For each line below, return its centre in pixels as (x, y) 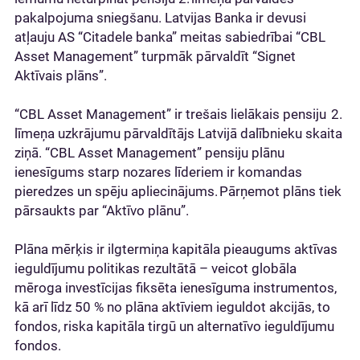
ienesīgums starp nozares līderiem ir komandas (158, 172)
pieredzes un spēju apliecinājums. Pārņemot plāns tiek (178, 191)
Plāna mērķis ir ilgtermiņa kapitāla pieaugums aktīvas (176, 249)
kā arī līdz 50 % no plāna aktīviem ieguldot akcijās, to (172, 307)
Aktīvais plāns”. (64, 76)
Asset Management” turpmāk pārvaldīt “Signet (155, 56)
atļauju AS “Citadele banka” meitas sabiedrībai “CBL (170, 37)
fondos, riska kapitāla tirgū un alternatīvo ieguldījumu (174, 326)
